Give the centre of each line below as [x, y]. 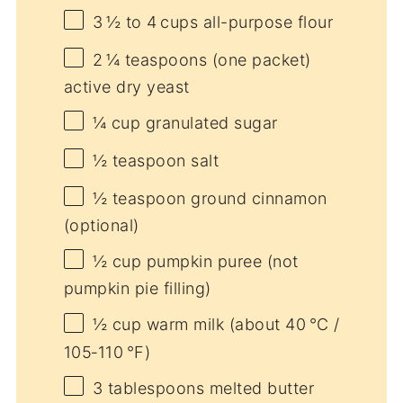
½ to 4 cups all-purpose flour [218, 22]
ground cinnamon [256, 199]
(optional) [101, 226]
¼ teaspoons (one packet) [207, 60]
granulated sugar [209, 123]
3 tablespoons [148, 388]
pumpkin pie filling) [137, 289]
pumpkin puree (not [220, 262]
